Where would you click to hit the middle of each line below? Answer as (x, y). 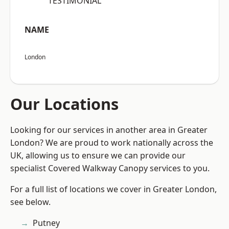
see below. (30, 202)
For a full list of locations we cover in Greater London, (113, 189)
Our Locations (64, 104)
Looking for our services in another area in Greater (109, 130)
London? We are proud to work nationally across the (112, 143)
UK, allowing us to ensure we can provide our (98, 156)
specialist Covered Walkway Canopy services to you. (110, 168)
